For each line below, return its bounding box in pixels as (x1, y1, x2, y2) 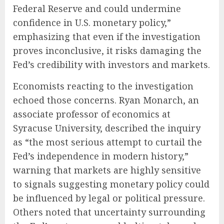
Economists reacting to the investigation (13, 80, 193, 92)
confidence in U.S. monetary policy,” (13, 16, 171, 29)
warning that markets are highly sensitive (13, 164, 201, 176)
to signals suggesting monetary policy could (13, 178, 209, 190)
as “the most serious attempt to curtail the (13, 136, 202, 148)
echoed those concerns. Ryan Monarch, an (13, 94, 199, 106)
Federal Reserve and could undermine (13, 2, 181, 15)
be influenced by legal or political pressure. (13, 192, 205, 204)
